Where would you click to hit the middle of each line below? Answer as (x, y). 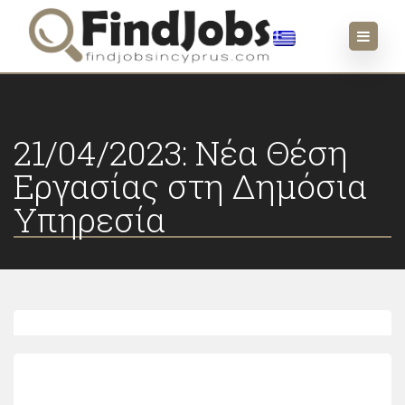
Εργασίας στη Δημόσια (190, 186)
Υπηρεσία (89, 219)
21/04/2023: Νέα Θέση (181, 152)
